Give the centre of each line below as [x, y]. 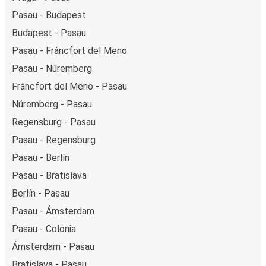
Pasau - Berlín [41, 157]
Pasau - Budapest [49, 15]
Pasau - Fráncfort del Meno [69, 50]
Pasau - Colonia [44, 229]
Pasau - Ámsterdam [53, 211]
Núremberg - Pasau [52, 104]
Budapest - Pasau [49, 33]
